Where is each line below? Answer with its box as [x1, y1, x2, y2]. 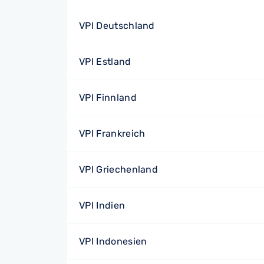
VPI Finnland [79, 92, 137, 103]
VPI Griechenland [79, 164, 159, 175]
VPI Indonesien [79, 236, 147, 247]
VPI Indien [79, 200, 126, 211]
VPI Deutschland [79, 20, 155, 31]
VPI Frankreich [79, 128, 146, 139]
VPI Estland [79, 56, 131, 67]
